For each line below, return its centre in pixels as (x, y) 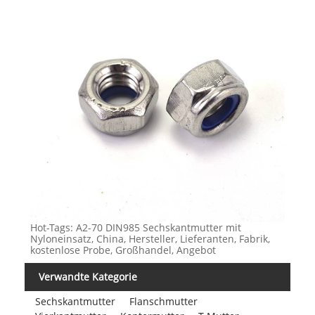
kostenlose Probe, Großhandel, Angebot (123, 250)
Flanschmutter (163, 301)
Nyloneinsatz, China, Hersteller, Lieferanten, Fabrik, (150, 239)
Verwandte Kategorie (88, 277)
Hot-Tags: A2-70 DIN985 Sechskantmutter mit (135, 227)
